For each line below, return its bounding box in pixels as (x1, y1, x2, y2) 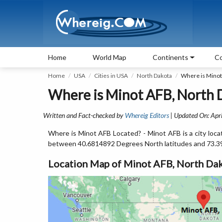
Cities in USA (94, 72, 128, 79)
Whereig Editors (125, 111, 169, 119)
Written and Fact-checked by (43, 111, 125, 119)
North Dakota (137, 72, 172, 79)
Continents (153, 53, 188, 61)
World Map (93, 53, 126, 61)
